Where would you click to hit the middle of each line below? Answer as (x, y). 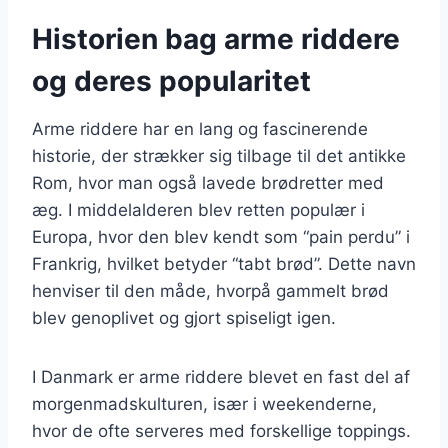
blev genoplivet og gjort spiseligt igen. (184, 317)
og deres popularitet (171, 80)
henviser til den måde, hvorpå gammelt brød (210, 290)
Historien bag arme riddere (216, 38)
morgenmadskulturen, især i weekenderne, (204, 403)
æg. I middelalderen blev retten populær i (198, 209)
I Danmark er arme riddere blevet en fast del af (221, 376)
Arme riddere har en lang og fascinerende (200, 128)
